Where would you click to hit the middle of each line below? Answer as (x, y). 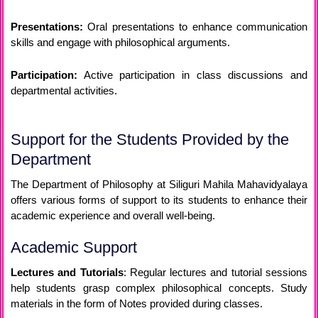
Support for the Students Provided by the (150, 140)
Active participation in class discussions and (192, 75)
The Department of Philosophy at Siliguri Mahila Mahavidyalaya (159, 185)
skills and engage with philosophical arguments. (120, 43)
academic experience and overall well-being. (113, 216)
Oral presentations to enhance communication (195, 27)
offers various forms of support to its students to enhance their (159, 200)
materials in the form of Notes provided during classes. (137, 304)
